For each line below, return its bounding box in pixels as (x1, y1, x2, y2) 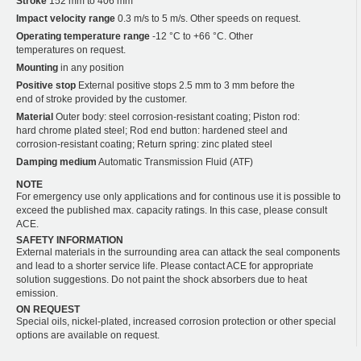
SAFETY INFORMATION (16, 234, 123, 246)
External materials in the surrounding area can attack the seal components (16, 246, 340, 258)
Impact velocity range (16, 12, 115, 24)
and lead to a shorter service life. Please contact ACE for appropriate (16, 259, 313, 272)
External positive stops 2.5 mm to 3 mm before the (76, 79, 295, 91)
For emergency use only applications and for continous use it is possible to (16, 190, 341, 202)
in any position (58, 61, 124, 73)
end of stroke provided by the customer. (16, 93, 187, 105)
